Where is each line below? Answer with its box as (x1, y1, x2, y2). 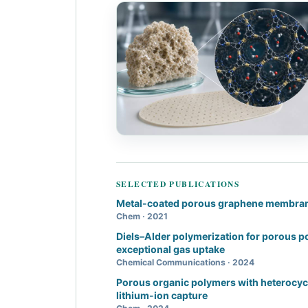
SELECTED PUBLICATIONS (116, 178, 240, 190)
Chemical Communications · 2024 (116, 257, 254, 268)
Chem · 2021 (116, 211, 168, 222)
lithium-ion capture (116, 289, 208, 302)
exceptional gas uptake (116, 243, 225, 256)
